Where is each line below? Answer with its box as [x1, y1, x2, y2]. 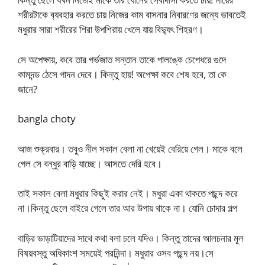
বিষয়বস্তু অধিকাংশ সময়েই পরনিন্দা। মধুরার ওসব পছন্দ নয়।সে [18, 245, 214, 260]
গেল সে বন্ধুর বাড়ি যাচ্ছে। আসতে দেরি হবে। [18, 156, 162, 170]
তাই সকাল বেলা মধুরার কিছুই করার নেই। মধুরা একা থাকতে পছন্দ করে [18, 186, 238, 201]
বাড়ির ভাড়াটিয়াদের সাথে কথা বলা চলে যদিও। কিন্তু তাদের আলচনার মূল [18, 231, 244, 245]
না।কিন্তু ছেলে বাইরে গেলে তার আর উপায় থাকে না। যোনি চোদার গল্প [18, 201, 237, 215]
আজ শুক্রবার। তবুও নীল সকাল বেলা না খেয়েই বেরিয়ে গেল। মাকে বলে [18, 141, 243, 156]
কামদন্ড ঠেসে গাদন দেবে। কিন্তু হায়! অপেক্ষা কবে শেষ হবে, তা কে [18, 67, 227, 81]
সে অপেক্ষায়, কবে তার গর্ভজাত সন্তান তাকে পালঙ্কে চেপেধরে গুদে [18, 52, 226, 66]
